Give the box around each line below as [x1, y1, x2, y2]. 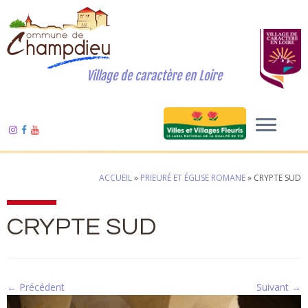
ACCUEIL [99, 172, 132, 184]
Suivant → [256, 280, 301, 294]
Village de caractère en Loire [86, 68, 222, 83]
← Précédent [7, 280, 65, 294]
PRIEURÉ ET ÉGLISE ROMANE [140, 172, 245, 184]
